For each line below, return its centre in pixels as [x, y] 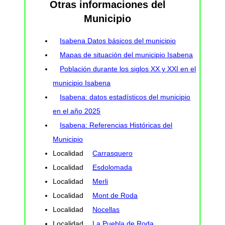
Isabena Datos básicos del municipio [118, 41]
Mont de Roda [115, 196]
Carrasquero [113, 153]
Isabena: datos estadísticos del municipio [125, 97]
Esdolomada [113, 167]
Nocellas [106, 210]
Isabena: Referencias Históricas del [116, 125]
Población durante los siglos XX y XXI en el [128, 69]
